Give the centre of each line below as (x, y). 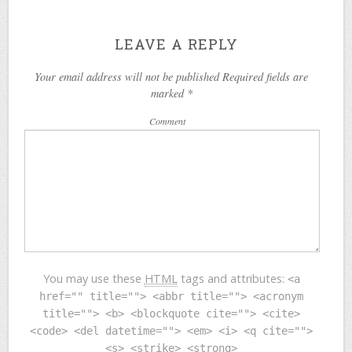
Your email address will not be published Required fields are (171, 76)
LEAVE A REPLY (176, 44)
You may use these (93, 279)
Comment (167, 121)
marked (169, 93)
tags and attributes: (232, 279)
